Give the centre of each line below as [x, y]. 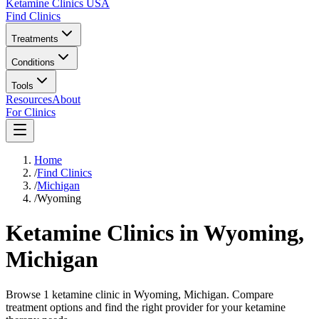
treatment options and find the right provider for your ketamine [146, 307]
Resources [29, 99]
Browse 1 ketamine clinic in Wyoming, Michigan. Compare [140, 294]
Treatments [35, 39]
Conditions [33, 62]
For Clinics [31, 112]
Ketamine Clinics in [105, 233]
